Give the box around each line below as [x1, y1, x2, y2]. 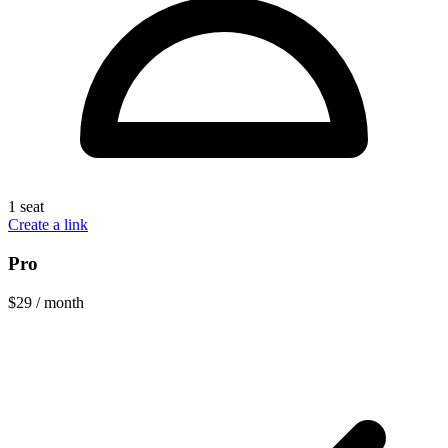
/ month [32, 293, 84, 311]
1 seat [8, 198, 44, 216]
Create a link [8, 216, 88, 234]
